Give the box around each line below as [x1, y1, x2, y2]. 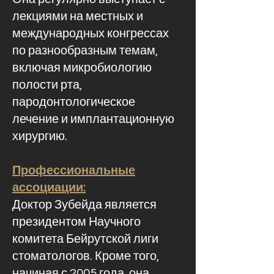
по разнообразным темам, [12, 45, 158, 57]
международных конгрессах [12, 28, 169, 40]
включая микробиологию [12, 62, 152, 74]
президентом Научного [12, 216, 141, 228]
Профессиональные [12, 165, 135, 177]
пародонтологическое [12, 96, 135, 108]
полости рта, [12, 79, 82, 91]
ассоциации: [12, 182, 86, 194]
